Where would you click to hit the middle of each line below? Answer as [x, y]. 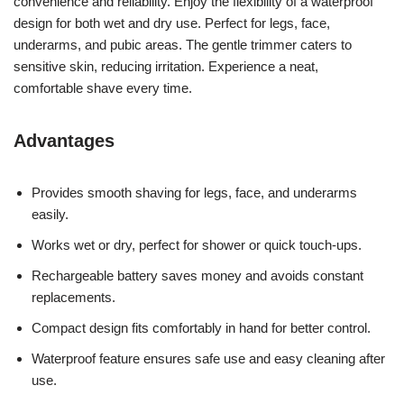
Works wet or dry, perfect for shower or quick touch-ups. [197, 244]
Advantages [64, 140]
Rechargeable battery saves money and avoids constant [197, 275]
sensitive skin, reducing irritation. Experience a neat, [166, 66]
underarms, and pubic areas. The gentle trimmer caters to [183, 44]
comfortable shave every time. [103, 87]
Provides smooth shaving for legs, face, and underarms [194, 192]
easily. [50, 214]
